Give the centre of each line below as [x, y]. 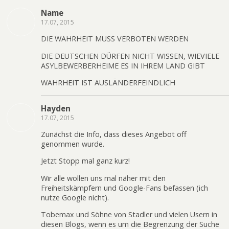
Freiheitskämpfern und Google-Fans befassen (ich [124, 188]
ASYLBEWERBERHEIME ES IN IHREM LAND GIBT [123, 65]
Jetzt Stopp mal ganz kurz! [85, 161]
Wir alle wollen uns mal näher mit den [103, 178]
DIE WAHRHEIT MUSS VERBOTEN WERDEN [115, 39]
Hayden [56, 108]
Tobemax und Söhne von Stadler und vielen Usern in [129, 215]
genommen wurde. [73, 144]
